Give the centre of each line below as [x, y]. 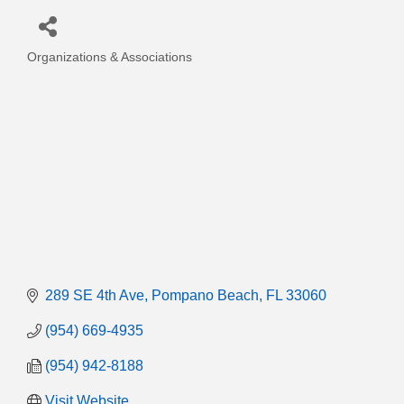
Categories [69, 70]
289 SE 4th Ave [95, 296]
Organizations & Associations [110, 57]
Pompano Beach [205, 296]
